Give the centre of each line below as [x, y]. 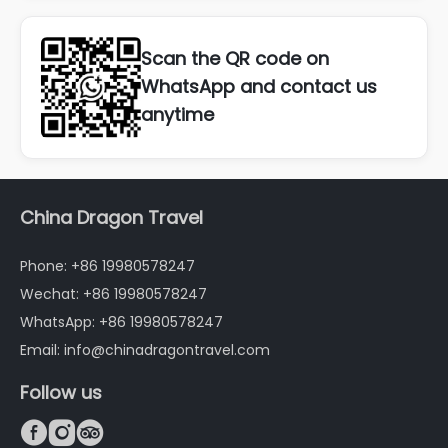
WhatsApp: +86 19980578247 [121, 321]
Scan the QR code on [235, 59]
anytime [177, 115]
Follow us [61, 392]
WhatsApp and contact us [259, 87]
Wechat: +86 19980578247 [113, 293]
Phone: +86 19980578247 [107, 265]
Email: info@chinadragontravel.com [145, 349]
